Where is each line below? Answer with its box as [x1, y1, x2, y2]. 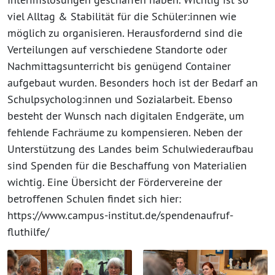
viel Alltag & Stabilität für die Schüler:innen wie [7, 9, 236, 23]
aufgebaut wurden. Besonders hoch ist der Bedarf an [7, 75, 258, 90]
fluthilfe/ [7, 224, 49, 239]
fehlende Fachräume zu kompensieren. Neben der [7, 125, 242, 139]
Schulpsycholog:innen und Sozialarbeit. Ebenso [7, 91, 233, 106]
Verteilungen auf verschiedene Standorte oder [7, 42, 227, 56]
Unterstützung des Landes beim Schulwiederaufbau [7, 141, 254, 156]
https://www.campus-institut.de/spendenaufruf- [7, 207, 233, 222]
